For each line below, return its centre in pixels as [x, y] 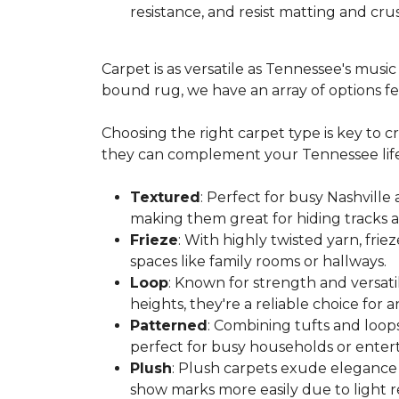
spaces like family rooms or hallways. [258, 261]
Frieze [154, 240]
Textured [165, 197]
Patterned [169, 326]
